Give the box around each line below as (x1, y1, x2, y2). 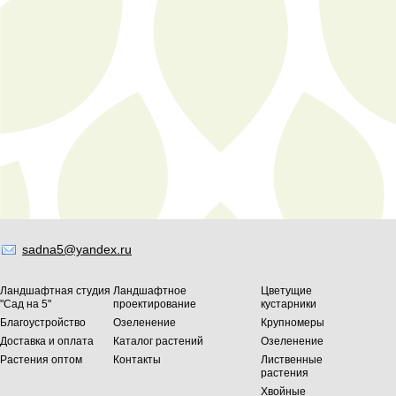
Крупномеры (260, 316, 324, 329)
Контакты (113, 354, 161, 366)
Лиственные (260, 354, 323, 366)
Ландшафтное (113, 285, 187, 297)
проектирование (113, 298, 196, 310)
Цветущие (260, 285, 312, 297)
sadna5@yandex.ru (22, 242, 132, 256)
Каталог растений (113, 335, 203, 347)
